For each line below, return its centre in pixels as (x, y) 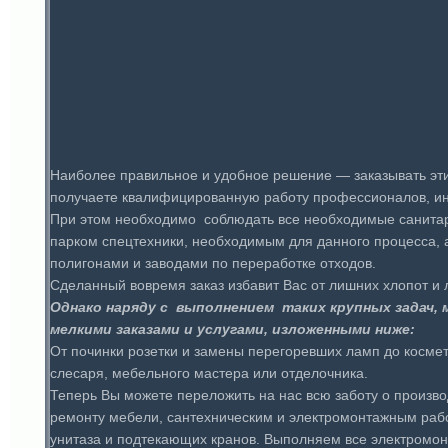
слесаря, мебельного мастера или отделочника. (211, 373)
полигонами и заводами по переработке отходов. (213, 263)
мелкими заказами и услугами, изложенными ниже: (232, 329)
